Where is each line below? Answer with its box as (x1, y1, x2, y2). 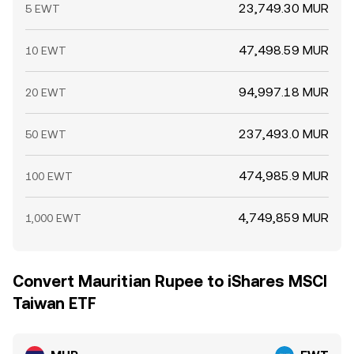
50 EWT (25, 128, 66, 141)
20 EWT (25, 86, 66, 99)
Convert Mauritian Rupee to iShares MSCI (13, 272, 327, 291)
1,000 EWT (25, 212, 81, 224)
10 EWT (25, 44, 66, 57)
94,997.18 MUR (239, 85, 329, 100)
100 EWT (25, 170, 73, 183)
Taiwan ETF (13, 294, 96, 313)
